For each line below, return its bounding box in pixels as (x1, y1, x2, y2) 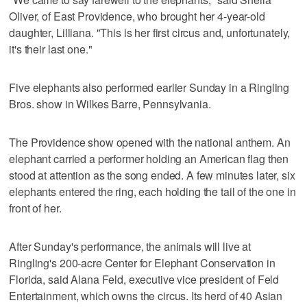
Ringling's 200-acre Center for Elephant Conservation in (9, 254, 275, 271)
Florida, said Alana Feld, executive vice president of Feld (9, 271, 280, 287)
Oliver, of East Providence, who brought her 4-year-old (9, 8, 265, 24)
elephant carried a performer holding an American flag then (9, 150, 289, 167)
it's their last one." (9, 40, 93, 57)
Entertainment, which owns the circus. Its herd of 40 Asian (9, 287, 283, 304)
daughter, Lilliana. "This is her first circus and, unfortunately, (9, 24, 291, 40)
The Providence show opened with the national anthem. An (9, 134, 291, 150)
